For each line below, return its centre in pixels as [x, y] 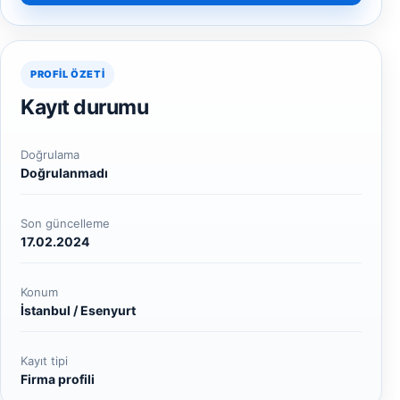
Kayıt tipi [44, 361]
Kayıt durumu [84, 107]
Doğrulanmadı [64, 173]
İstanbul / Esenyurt [78, 310]
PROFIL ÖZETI [68, 74]
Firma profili [58, 379]
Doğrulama [50, 154]
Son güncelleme [65, 223]
